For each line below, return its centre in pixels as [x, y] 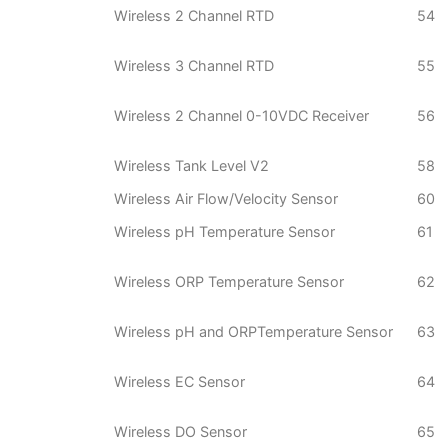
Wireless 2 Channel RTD [194, 16]
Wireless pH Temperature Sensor [224, 232]
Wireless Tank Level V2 [191, 166]
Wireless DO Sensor [180, 432]
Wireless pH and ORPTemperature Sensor [253, 332]
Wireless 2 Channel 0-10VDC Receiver [241, 116]
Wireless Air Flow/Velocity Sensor [226, 199]
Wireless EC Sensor [179, 382]
